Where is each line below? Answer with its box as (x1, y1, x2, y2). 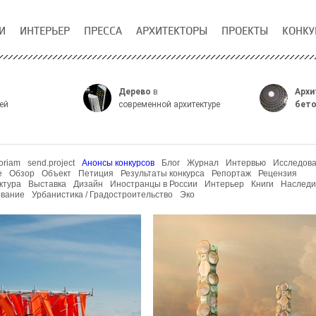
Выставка (28, 179, 66, 189)
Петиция (78, 169, 114, 178)
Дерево (119, 87, 153, 97)
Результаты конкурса (121, 169, 205, 178)
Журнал (187, 158, 219, 168)
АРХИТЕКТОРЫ (136, 23, 207, 38)
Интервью (226, 158, 266, 168)
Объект (42, 169, 71, 178)
